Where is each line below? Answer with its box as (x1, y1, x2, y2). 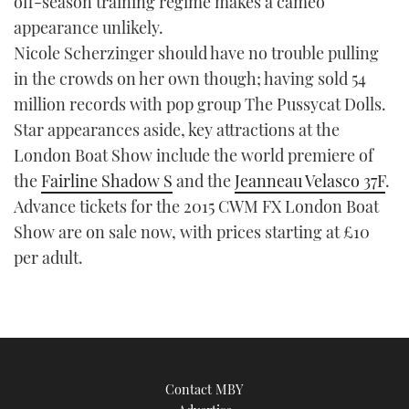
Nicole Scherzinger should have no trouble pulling (14, 41, 379, 64)
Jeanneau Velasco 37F (235, 169, 385, 192)
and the (173, 169, 235, 192)
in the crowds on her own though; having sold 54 (14, 67, 366, 89)
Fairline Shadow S (41, 169, 173, 192)
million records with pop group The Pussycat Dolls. (14, 92, 386, 115)
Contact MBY (165, 380, 244, 399)
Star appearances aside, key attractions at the (14, 118, 340, 141)
